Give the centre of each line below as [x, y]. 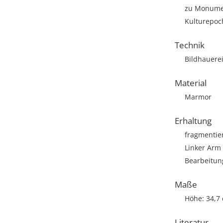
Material [191, 83]
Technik [190, 45]
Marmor [198, 97]
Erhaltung [193, 121]
